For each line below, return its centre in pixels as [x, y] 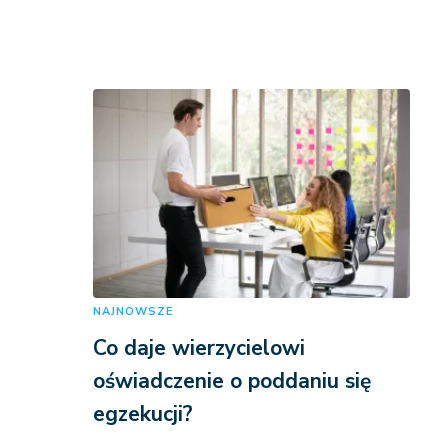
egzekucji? [142, 414]
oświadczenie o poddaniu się [231, 381]
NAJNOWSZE [132, 312]
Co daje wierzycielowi [198, 348]
